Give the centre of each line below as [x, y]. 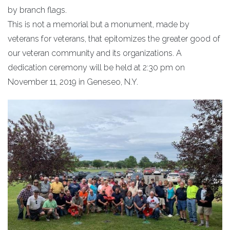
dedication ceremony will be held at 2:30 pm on [96, 67]
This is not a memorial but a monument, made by [99, 24]
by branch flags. [37, 10]
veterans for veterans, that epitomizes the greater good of [114, 39]
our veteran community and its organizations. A [95, 53]
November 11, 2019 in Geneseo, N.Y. [73, 82]
